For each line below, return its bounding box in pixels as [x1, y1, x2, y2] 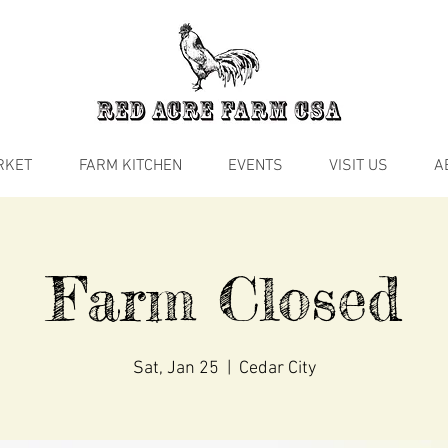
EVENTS [228, 156, 283, 177]
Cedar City [238, 358, 316, 380]
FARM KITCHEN [79, 156, 182, 177]
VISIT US [329, 156, 388, 177]
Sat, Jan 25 [132, 358, 219, 380]
